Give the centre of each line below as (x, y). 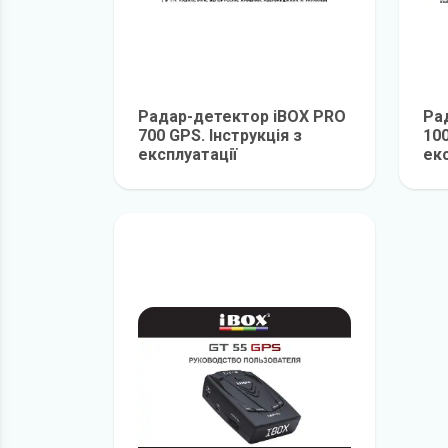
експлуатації (187, 154)
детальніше (287, 176)
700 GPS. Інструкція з (220, 135)
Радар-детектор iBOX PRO (242, 116)
